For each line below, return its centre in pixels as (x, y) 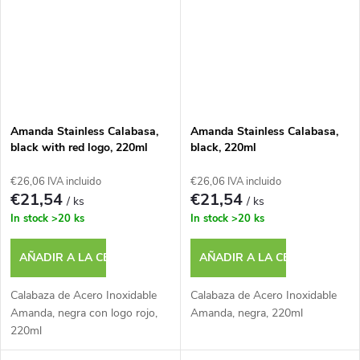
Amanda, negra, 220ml (246, 313)
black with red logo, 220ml (79, 147)
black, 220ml (223, 147)
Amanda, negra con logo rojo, (84, 313)
